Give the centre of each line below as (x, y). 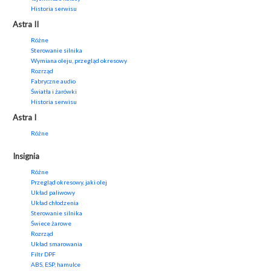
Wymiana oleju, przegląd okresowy (79, 61)
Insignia (26, 156)
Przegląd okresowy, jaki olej (69, 182)
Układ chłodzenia (55, 203)
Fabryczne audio (53, 81)
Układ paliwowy (53, 193)
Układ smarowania (57, 244)
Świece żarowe (51, 224)
